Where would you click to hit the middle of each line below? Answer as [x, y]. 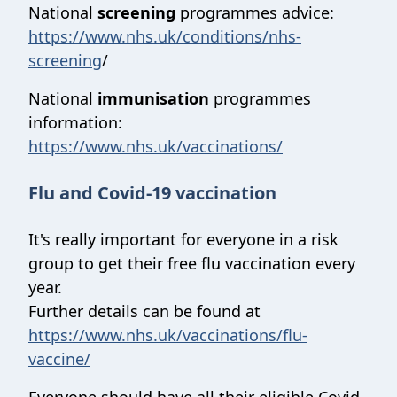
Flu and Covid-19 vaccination [152, 193]
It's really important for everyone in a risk [183, 239]
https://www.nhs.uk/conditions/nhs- [165, 36]
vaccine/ [59, 359]
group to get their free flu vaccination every [192, 263]
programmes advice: [255, 12]
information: [75, 122]
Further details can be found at [144, 311]
